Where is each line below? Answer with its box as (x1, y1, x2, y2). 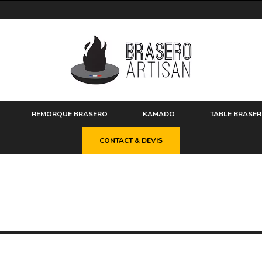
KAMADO (143, 109, 175, 119)
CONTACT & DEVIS (99, 135, 163, 145)
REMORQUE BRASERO (32, 109, 108, 119)
